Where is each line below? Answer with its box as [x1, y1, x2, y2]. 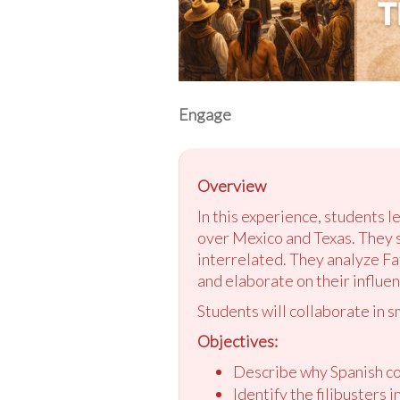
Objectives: [196, 330, 278, 351]
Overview [196, 175, 266, 196]
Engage [178, 104, 231, 124]
